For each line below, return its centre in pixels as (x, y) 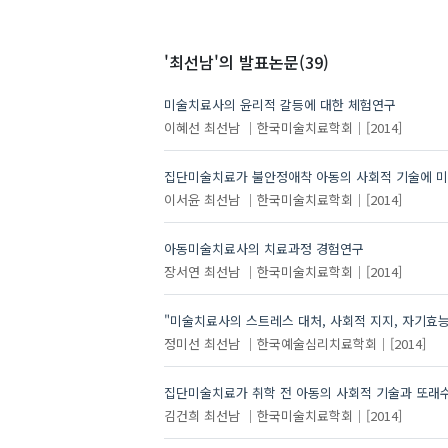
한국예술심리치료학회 (316, 343)
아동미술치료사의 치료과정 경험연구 (263, 249)
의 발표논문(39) (273, 62)
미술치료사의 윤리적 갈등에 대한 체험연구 (279, 105)
